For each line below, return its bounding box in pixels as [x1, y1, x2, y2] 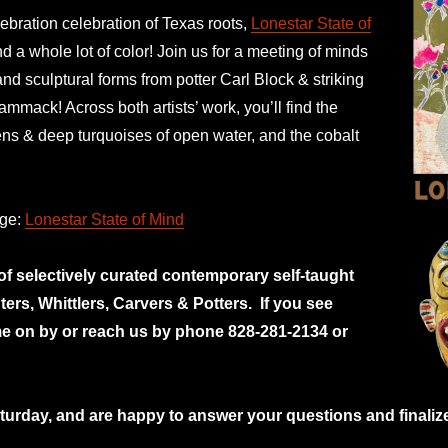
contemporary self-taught [162, 266, 354, 284]
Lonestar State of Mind [25, 210, 184, 228]
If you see [260, 294, 333, 312]
